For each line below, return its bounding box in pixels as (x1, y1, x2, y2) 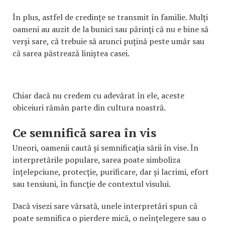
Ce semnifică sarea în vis (13, 124, 156, 141)
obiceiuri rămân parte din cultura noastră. (13, 101, 166, 113)
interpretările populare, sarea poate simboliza (13, 154, 180, 165)
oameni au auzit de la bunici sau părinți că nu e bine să (13, 23, 208, 35)
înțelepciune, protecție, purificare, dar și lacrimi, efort (13, 166, 209, 177)
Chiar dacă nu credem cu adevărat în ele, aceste (13, 89, 184, 101)
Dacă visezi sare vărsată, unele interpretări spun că (13, 200, 197, 211)
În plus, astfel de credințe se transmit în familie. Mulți (13, 11, 208, 23)
